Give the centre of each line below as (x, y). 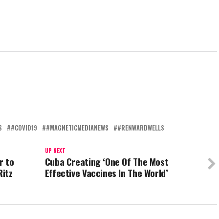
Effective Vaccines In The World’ (106, 173)
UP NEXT (55, 151)
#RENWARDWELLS (141, 128)
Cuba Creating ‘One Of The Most (107, 162)
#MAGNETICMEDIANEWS (77, 128)
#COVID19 (24, 128)
